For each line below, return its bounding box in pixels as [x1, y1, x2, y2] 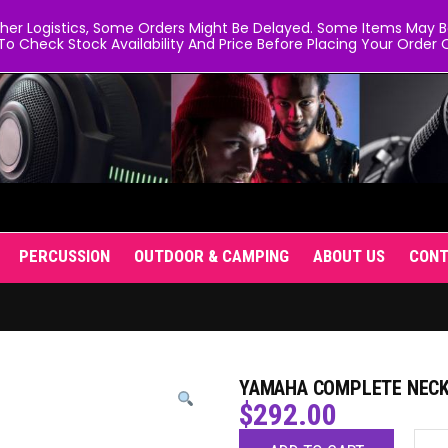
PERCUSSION [19, 246, 110, 266]
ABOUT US [313, 246, 385, 266]
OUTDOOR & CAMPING [134, 246, 289, 266]
